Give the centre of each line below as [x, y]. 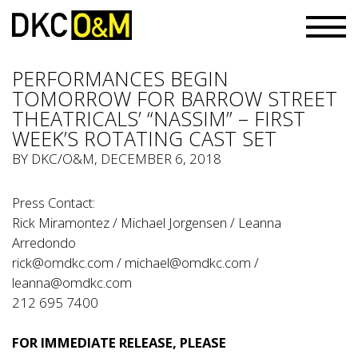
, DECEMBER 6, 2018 [158, 159]
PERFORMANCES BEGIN [120, 78]
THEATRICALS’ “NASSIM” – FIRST [159, 118]
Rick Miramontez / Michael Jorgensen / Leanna [147, 223]
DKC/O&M [63, 159]
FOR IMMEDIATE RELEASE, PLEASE [119, 342]
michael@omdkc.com [188, 263]
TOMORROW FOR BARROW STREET [175, 98]
